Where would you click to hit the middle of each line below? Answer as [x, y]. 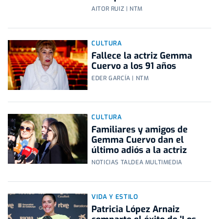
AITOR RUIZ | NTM [117, 9]
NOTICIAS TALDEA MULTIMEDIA [137, 163]
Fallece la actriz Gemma [142, 56]
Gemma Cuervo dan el [138, 140]
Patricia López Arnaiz [136, 209]
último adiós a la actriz [139, 150]
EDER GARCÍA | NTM [120, 78]
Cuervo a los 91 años [134, 66]
